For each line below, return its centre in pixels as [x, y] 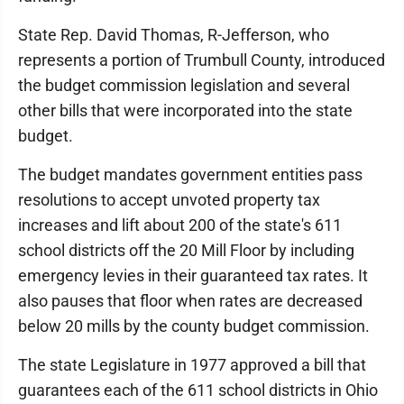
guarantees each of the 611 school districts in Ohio [198, 390]
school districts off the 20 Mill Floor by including [186, 250]
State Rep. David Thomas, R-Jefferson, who [174, 35]
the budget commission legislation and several [184, 85]
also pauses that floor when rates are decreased [190, 301]
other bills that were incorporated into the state [185, 110]
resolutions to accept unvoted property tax [169, 200]
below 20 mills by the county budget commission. [194, 326]
